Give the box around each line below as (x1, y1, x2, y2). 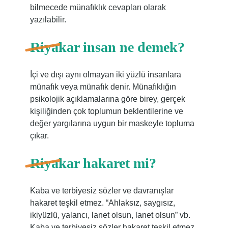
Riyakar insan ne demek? (30, 39, 185, 55)
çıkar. (30, 131, 49, 140)
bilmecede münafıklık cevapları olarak (30, 3, 166, 12)
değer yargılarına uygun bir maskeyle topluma (30, 119, 194, 128)
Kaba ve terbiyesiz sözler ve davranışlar (30, 186, 174, 195)
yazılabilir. (30, 15, 66, 24)
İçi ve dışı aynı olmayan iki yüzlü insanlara (30, 70, 181, 79)
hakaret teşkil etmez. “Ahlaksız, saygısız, (30, 198, 175, 207)
